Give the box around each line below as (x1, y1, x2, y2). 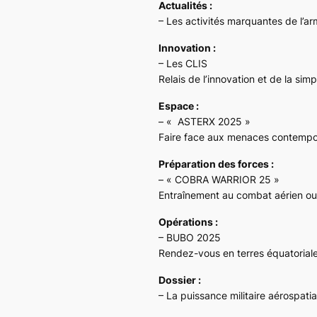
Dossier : (158, 273, 201, 286)
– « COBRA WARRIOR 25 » (158, 173, 279, 185)
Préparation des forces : (158, 157, 274, 170)
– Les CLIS (158, 57, 207, 69)
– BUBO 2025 (158, 231, 221, 243)
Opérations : (158, 215, 218, 228)
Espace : (158, 99, 199, 112)
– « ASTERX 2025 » (158, 115, 250, 127)
